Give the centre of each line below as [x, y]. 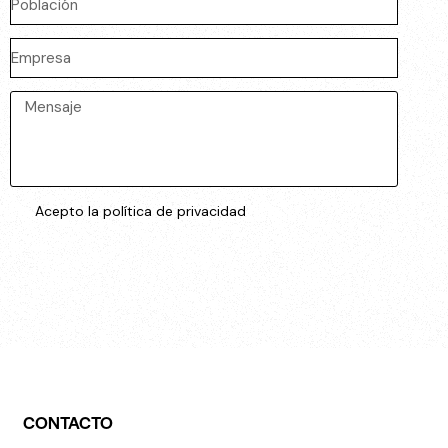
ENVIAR [70, 259]
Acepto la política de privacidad [141, 211]
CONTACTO [68, 421]
